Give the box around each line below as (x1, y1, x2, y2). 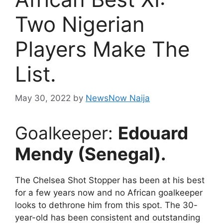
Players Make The (15, 36, 190, 62)
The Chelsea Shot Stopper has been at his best (15, 175, 205, 186)
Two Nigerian (15, 11, 145, 37)
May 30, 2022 (15, 93, 71, 104)
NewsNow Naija (86, 93, 150, 104)
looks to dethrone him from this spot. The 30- (15, 200, 198, 211)
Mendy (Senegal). (15, 143, 166, 165)
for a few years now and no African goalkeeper (15, 188, 203, 198)
